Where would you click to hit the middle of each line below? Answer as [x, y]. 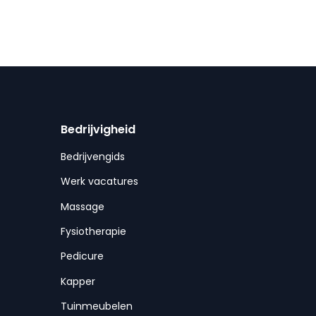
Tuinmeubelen [96, 306]
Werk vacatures [99, 182]
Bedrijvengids [92, 156]
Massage [82, 206]
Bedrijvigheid [98, 129]
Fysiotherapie [93, 231]
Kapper [78, 281]
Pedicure [82, 256]
